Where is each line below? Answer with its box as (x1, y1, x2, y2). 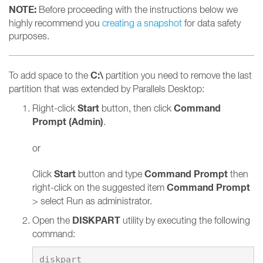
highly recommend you (9, 18, 102, 28)
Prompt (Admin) (32, 116, 103, 128)
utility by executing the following (120, 215, 250, 225)
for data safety (182, 18, 241, 28)
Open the (32, 215, 72, 225)
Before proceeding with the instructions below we (36, 4, 238, 15)
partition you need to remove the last (103, 70, 252, 80)
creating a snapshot (102, 18, 182, 28)
